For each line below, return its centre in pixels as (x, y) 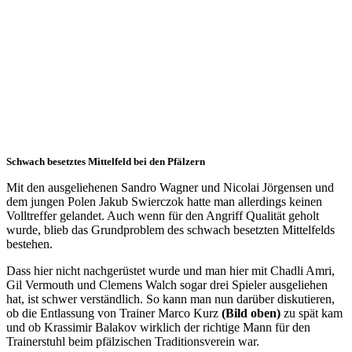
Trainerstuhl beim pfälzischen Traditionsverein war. (133, 342)
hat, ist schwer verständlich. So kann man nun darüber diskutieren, (170, 299)
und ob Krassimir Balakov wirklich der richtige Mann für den (158, 328)
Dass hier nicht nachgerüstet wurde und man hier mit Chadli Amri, (170, 271)
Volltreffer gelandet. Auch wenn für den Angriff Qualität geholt (163, 216)
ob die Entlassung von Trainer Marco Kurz (114, 313)
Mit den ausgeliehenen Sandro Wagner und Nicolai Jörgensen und (170, 188)
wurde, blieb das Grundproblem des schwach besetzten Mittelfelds (170, 230)
